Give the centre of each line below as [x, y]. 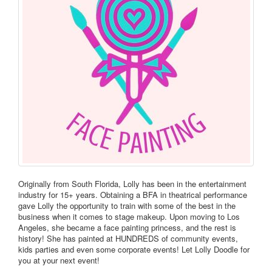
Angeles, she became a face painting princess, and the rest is [127, 228]
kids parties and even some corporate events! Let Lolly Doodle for [134, 250]
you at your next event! [59, 260]
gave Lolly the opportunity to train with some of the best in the [127, 206]
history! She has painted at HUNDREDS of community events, [128, 239]
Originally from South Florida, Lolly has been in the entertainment [132, 184]
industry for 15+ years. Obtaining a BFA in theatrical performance [133, 195]
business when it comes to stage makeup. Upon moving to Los [129, 217]
